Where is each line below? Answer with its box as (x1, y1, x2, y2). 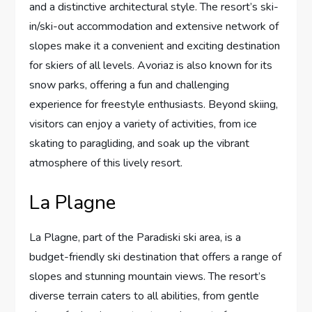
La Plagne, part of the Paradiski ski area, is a (29, 230, 242, 246)
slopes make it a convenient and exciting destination (29, 38, 281, 54)
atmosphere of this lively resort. (29, 155, 183, 171)
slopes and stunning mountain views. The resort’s (29, 269, 267, 285)
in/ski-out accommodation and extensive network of (29, 19, 279, 35)
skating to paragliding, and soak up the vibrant (29, 136, 250, 152)
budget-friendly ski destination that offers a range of (29, 249, 282, 265)
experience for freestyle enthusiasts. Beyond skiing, (29, 97, 279, 113)
